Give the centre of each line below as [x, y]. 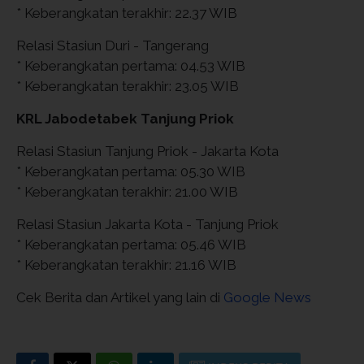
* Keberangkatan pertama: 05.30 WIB [131, 171]
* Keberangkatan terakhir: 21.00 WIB [127, 191]
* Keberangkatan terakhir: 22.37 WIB [127, 13]
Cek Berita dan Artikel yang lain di [120, 297]
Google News [267, 297]
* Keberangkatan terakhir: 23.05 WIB [128, 86]
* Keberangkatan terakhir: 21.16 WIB [126, 264]
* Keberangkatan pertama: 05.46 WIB [131, 244]
